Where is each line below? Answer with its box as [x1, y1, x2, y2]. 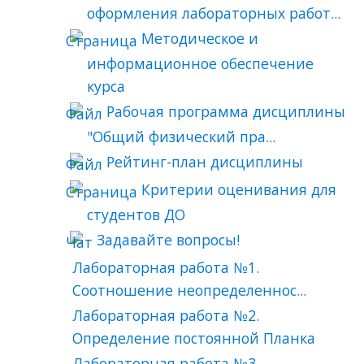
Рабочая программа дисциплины [106, 101, 346, 121]
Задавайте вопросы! [97, 229, 240, 249]
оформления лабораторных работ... [87, 2, 341, 23]
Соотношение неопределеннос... [72, 279, 307, 300]
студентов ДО [87, 204, 186, 224]
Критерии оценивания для [141, 179, 337, 199]
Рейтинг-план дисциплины [106, 151, 304, 171]
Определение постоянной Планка [72, 327, 316, 348]
